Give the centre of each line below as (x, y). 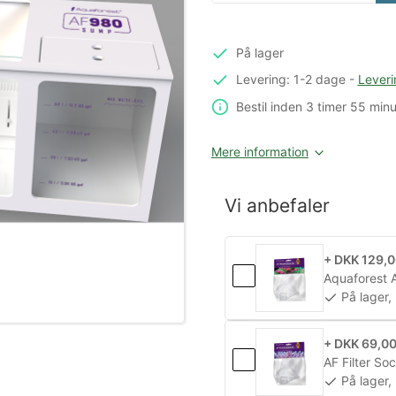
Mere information (260, 152)
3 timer (326, 107)
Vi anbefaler (277, 206)
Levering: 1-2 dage (290, 79)
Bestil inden (270, 107)
